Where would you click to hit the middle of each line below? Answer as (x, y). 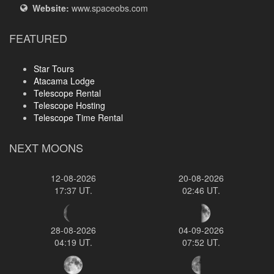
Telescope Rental (67, 93)
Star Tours (54, 68)
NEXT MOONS (46, 147)
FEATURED (38, 38)
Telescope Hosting (69, 105)
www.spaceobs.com (109, 8)
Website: (51, 8)
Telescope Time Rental (78, 117)
